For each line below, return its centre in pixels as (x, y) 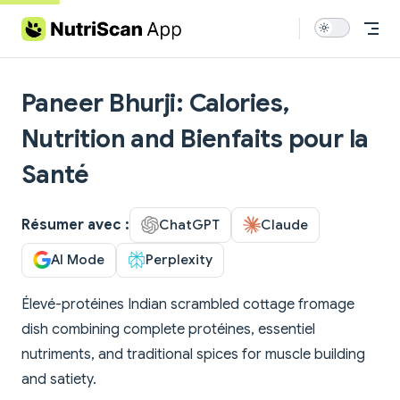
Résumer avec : (75, 225)
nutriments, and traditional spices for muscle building (193, 355)
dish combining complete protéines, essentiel (168, 330)
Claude (284, 224)
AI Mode (78, 260)
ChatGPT (189, 224)
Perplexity (179, 260)
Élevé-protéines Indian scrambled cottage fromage (188, 305)
